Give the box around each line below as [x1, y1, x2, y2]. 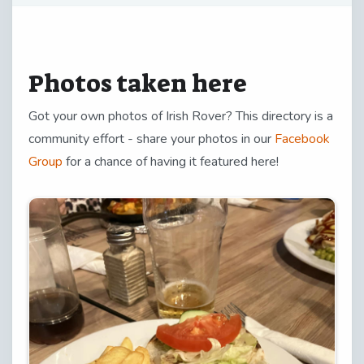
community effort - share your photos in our [28, 129, 275, 148]
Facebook [275, 129, 330, 148]
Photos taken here [28, 67, 247, 100]
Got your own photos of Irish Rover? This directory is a [28, 106, 333, 125]
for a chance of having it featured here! [66, 152, 279, 171]
